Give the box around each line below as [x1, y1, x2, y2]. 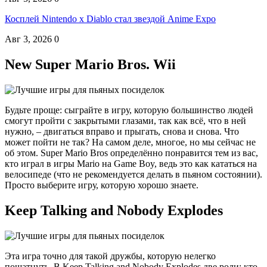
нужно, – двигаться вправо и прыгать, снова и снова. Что [5, 126, 239, 136]
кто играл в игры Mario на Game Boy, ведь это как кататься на [5, 158, 257, 169]
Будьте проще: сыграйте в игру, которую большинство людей [5, 104, 253, 115]
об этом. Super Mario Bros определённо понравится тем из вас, [5, 147, 258, 158]
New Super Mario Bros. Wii [5, 56, 176, 72]
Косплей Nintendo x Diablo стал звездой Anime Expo [5, 14, 216, 24]
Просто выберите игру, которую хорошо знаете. [5, 179, 198, 190]
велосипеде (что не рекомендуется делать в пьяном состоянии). [5, 169, 262, 179]
